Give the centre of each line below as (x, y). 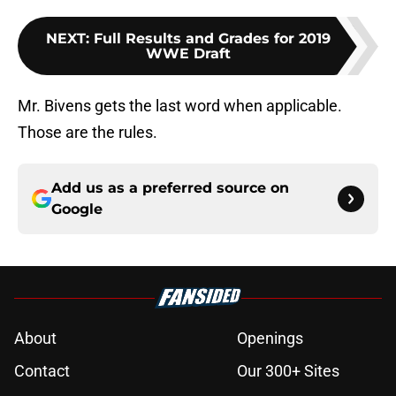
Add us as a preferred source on (170, 188)
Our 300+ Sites (288, 371)
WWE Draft (188, 54)
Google (77, 209)
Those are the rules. (88, 133)
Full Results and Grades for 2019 (212, 39)
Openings (270, 339)
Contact (42, 371)
